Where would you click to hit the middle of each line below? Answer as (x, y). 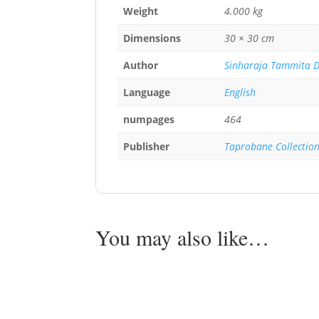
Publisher (147, 146)
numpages (149, 119)
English (240, 92)
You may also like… (183, 237)
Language (147, 92)
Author (141, 65)
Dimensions (152, 38)
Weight (141, 11)
